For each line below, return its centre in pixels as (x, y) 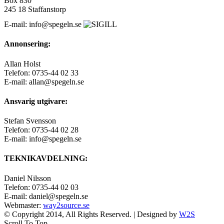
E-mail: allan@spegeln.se (45, 81)
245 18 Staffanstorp (35, 9)
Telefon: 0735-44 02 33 (41, 72)
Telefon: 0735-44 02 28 (41, 130)
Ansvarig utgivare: (36, 101)
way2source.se (66, 205)
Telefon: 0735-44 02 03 (41, 187)
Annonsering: (27, 44)
